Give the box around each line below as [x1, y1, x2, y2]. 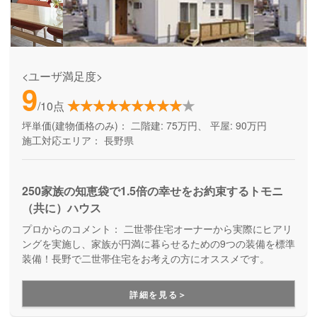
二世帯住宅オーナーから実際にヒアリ [120, 221, 292, 236]
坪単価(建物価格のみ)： [21, 117, 128, 132]
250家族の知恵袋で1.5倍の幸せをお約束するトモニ [21, 182, 283, 199]
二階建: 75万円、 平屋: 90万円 [127, 117, 267, 132]
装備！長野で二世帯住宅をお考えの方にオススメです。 [21, 251, 270, 266]
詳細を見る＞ [129, 288, 188, 301]
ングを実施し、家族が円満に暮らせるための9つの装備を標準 [21, 236, 295, 251]
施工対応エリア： [21, 132, 101, 147]
